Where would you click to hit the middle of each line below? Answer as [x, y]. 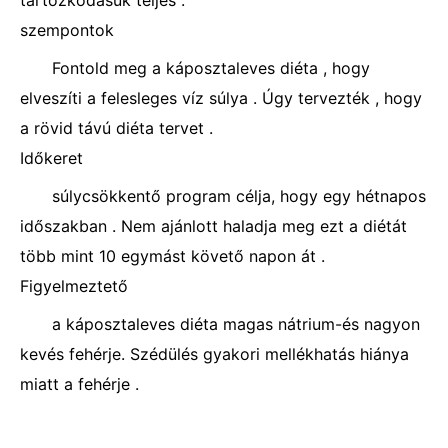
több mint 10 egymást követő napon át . [172, 256]
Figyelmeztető [74, 286]
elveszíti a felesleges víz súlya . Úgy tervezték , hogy [221, 98]
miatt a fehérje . [79, 384]
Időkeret [51, 158]
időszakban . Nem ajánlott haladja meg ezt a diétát [213, 226]
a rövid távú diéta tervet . [116, 128]
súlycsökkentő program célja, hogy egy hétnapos [239, 196]
